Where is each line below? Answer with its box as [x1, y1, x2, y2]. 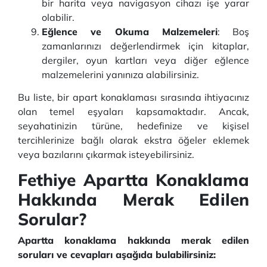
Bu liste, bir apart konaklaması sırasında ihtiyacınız [18, 91, 249, 103]
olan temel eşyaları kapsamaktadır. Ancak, [18, 105, 249, 117]
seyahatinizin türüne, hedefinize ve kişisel [18, 120, 249, 132]
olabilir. [42, 11, 74, 23]
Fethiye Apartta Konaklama [18, 169, 249, 190]
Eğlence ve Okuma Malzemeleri [42, 26, 218, 38]
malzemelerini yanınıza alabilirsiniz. [42, 69, 199, 80]
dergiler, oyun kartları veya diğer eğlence [42, 54, 249, 66]
